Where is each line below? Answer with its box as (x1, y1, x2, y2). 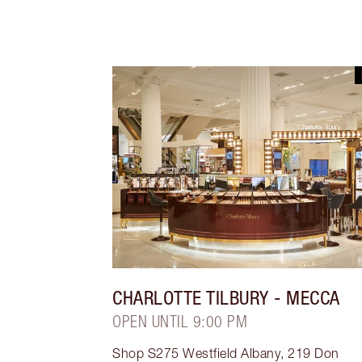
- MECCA (268, 286, 340, 309)
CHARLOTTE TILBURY (112, 286, 269, 309)
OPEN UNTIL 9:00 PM (112, 312, 248, 331)
